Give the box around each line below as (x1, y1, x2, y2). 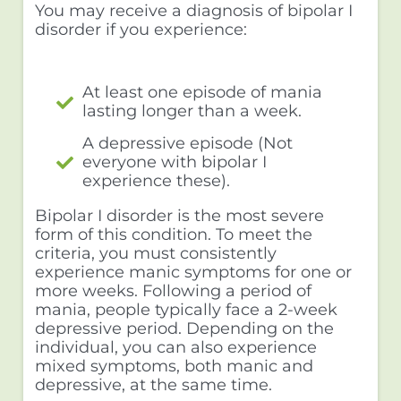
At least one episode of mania (82, 82, 323, 103)
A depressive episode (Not (82, 133, 294, 154)
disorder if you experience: (34, 19, 247, 39)
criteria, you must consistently (34, 243, 277, 263)
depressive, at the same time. (34, 374, 272, 395)
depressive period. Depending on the (34, 318, 334, 338)
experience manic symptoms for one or (34, 261, 352, 282)
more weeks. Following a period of (34, 280, 311, 301)
